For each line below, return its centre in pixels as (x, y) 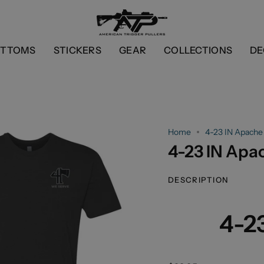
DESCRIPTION (199, 180)
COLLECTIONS (198, 50)
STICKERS (77, 50)
